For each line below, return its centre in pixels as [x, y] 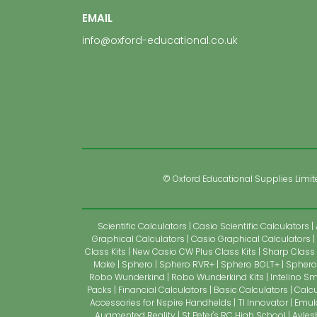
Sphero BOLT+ [250, 264]
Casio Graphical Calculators [251, 238]
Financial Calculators [162, 289]
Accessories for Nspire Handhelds [161, 302]
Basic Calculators [250, 289]
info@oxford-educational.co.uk [160, 40]
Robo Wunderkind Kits [218, 277]
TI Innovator [263, 302]
